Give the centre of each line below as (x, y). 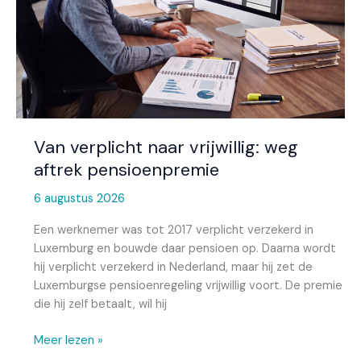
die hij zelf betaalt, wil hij (100, 305)
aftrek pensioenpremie (126, 169)
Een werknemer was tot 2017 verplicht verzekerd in (173, 230)
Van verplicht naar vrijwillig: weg (166, 147)
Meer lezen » (68, 341)
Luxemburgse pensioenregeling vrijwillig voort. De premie (188, 286)
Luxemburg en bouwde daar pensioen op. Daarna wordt (185, 249)
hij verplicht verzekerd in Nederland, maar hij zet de (173, 268)
